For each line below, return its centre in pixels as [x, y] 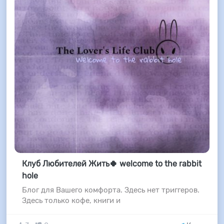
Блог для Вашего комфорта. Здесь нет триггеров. [110, 190]
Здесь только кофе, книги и [71, 201]
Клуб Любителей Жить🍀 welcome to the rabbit [111, 164]
